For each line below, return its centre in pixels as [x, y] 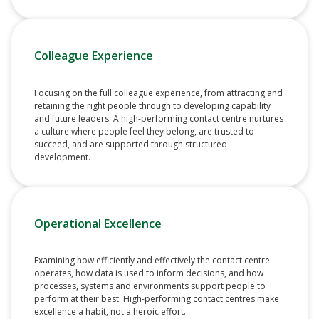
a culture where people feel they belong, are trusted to [144, 131]
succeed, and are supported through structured [131, 144]
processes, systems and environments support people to [150, 286]
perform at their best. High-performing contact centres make [157, 298]
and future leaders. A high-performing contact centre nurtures [159, 118]
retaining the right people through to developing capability [152, 105]
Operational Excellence [98, 223]
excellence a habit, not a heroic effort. [110, 311]
